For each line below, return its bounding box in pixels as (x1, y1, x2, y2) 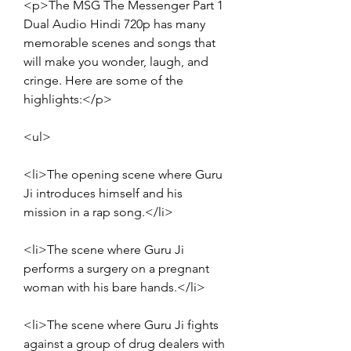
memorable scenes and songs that (24, 34, 215, 50)
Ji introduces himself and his (24, 185, 183, 201)
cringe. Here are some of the (24, 72, 183, 88)
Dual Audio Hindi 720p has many (24, 16, 205, 31)
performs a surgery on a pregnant (24, 260, 209, 276)
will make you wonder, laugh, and (24, 53, 208, 69)
